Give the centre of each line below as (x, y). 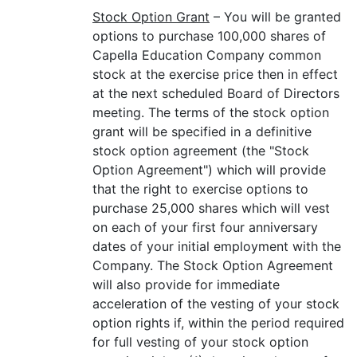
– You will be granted (275, 17)
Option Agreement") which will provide (209, 170)
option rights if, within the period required (218, 323)
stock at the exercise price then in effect (215, 74)
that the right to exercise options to (200, 189)
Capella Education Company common (207, 55)
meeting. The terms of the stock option (211, 112)
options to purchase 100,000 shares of (209, 36)
